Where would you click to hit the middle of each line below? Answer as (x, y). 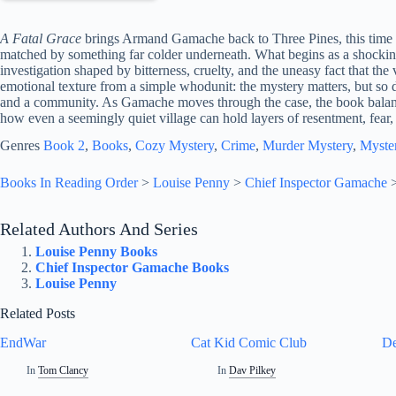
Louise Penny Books (96, 252)
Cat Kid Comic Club (249, 342)
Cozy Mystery (175, 146)
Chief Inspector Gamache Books (132, 268)
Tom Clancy (64, 370)
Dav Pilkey (253, 370)
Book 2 (64, 146)
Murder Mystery (308, 146)
